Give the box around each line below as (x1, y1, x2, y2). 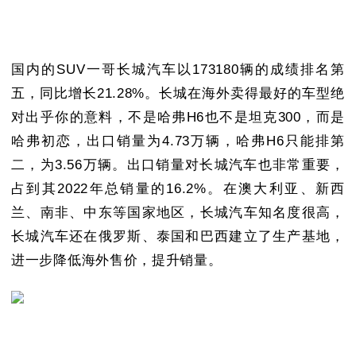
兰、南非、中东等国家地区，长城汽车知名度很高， (11, 205, 345, 221)
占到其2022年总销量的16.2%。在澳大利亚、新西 (11, 181, 345, 197)
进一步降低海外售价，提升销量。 (11, 253, 222, 269)
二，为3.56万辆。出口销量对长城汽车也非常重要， (11, 157, 345, 173)
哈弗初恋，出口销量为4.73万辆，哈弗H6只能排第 (11, 133, 345, 149)
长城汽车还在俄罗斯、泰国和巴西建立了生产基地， (11, 229, 345, 245)
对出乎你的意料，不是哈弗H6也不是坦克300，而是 (11, 110, 345, 126)
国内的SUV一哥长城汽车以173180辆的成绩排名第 (11, 62, 345, 78)
